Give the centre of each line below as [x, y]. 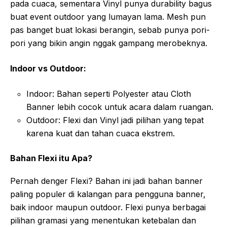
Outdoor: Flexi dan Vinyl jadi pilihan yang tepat [115, 120]
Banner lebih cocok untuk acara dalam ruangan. [120, 107]
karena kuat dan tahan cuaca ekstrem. [101, 133]
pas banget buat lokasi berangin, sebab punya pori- [110, 30]
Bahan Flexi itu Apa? [51, 158]
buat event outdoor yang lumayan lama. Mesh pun [108, 16]
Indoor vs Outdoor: [48, 68]
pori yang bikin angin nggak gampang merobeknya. [109, 43]
